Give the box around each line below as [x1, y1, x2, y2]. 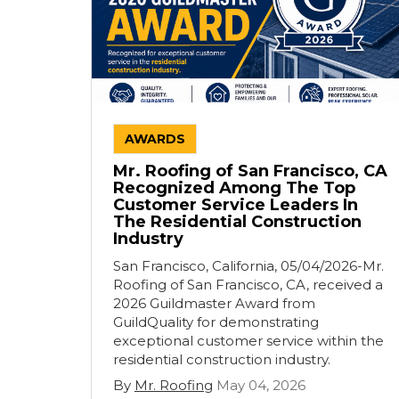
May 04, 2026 [216, 377, 305, 394]
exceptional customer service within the [113, 332, 384, 349]
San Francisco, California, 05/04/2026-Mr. [113, 257, 384, 274]
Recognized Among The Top [113, 178, 355, 198]
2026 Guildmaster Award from [113, 295, 315, 312]
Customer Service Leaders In [113, 195, 358, 215]
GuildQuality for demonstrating [113, 313, 319, 330]
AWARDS [125, 131, 185, 147]
